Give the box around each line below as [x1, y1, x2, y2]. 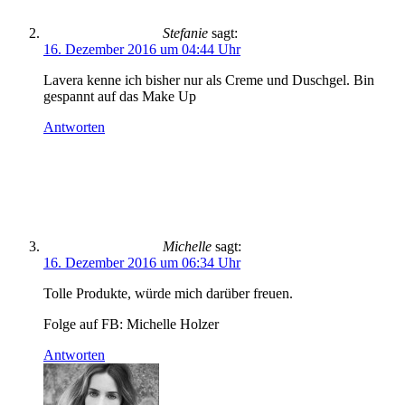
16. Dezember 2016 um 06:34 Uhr [43, 255, 240, 270]
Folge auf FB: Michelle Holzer [43, 316, 219, 332]
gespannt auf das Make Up [43, 89, 196, 104]
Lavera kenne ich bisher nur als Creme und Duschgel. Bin [43, 72, 374, 88]
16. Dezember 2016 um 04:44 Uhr [43, 42, 240, 57]
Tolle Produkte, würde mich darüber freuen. [43, 286, 293, 301]
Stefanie [163, 25, 208, 41]
